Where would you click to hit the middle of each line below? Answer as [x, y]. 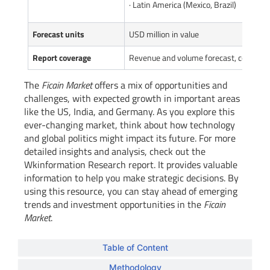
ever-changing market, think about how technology [130, 124]
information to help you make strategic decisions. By [131, 177]
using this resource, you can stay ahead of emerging [131, 191]
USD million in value [164, 34]
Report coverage [62, 57]
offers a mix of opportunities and [160, 85]
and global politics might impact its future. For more [130, 138]
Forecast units [58, 34]
